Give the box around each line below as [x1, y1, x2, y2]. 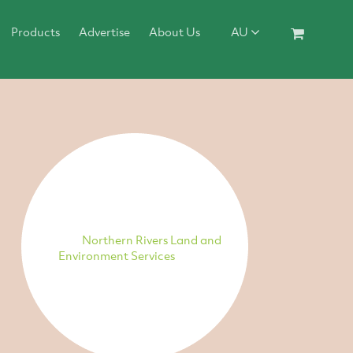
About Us [148, 24, 200, 39]
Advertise [78, 24, 130, 39]
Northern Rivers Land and [81, 231, 221, 247]
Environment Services [58, 247, 176, 263]
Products [10, 24, 60, 39]
